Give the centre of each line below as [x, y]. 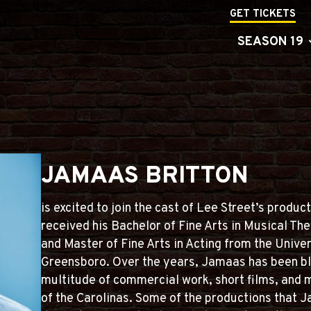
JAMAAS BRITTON [145, 177]
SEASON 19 [270, 42]
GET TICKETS [262, 14]
